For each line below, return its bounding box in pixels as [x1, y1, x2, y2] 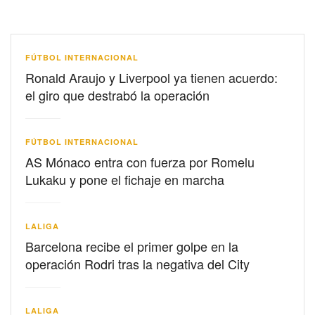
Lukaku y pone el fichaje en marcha [25, 170, 224, 189]
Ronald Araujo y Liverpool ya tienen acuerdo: [25, 68, 278, 87]
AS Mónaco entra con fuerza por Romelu [25, 153, 255, 172]
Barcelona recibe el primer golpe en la [25, 237, 238, 256]
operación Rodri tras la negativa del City [25, 255, 250, 274]
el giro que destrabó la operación [25, 86, 210, 105]
